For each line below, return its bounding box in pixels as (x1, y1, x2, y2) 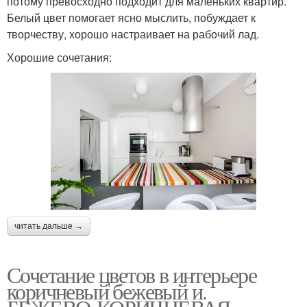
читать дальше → (14, 221, 83, 231)
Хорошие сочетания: (7, 49, 112, 66)
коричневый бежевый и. (7, 275, 207, 306)
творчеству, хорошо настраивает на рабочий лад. (7, 26, 259, 42)
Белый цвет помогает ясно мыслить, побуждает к (7, 10, 256, 26)
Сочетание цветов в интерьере (7, 259, 257, 289)
